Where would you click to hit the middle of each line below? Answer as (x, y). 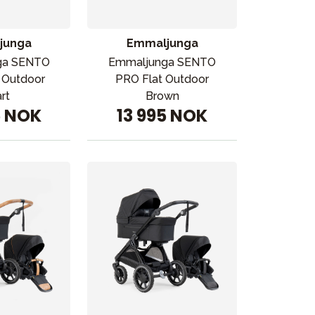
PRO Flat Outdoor (162, 79)
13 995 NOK (162, 116)
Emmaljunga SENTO (162, 62)
